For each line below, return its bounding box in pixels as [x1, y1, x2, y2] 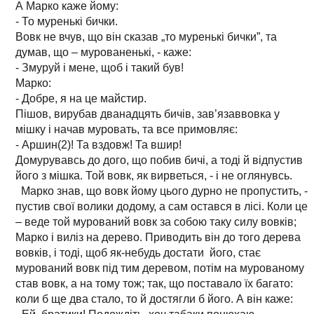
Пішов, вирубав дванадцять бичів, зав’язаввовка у [15, 107, 280, 120]
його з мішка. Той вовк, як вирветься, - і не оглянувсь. [15, 169, 292, 182]
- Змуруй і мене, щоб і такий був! [15, 61, 184, 74]
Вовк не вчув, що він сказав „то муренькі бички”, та [15, 30, 277, 43]
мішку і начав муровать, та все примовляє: [15, 123, 238, 135]
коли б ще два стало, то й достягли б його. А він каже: [15, 292, 293, 305]
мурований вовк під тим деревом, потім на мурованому [15, 261, 304, 274]
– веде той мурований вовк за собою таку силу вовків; [15, 215, 296, 228]
